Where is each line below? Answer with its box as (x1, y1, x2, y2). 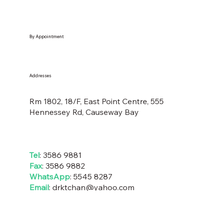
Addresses (29, 73, 51, 79)
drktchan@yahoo (52, 182, 117, 192)
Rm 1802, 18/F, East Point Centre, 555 (29, 96, 164, 106)
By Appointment (29, 34, 64, 40)
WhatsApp (29, 171, 70, 181)
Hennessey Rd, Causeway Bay (29, 107, 139, 117)
